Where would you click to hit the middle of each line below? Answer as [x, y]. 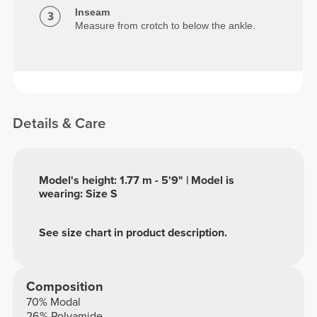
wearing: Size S [79, 194]
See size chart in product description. [133, 233]
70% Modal [53, 302]
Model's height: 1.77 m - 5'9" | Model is [137, 180]
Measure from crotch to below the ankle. [166, 25]
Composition [64, 287]
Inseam [93, 12]
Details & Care [60, 124]
